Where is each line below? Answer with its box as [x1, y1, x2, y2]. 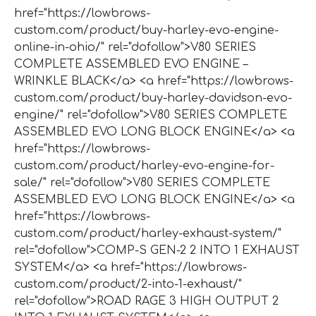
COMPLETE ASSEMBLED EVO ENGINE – [14, 57, 248, 71]
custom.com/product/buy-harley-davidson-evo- [14, 91, 292, 104]
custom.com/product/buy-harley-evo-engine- [14, 23, 279, 37]
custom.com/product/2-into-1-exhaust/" [14, 277, 242, 291]
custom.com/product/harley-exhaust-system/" [14, 226, 281, 240]
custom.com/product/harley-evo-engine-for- [14, 159, 274, 172]
